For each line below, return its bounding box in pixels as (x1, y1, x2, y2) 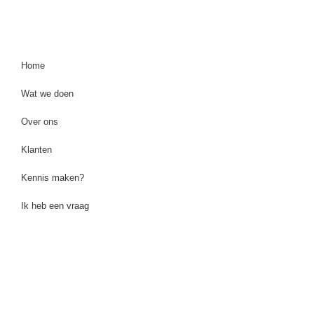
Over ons (21, 116, 58, 128)
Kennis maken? (21, 172, 84, 184)
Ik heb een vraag (21, 200, 89, 212)
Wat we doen (21, 88, 74, 100)
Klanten (21, 144, 52, 156)
